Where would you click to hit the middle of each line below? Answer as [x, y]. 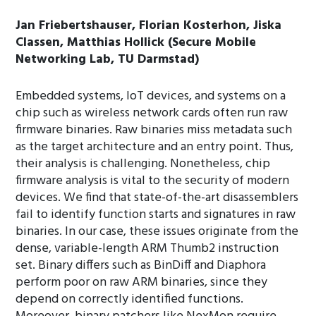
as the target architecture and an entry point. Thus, [155, 147]
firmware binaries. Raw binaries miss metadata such [154, 130]
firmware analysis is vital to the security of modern [153, 181]
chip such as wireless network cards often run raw [152, 113]
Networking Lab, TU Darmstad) [108, 60]
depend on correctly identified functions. [130, 299]
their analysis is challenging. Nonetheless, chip [143, 164]
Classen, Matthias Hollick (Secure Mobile [136, 43]
